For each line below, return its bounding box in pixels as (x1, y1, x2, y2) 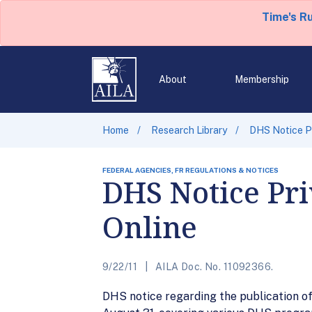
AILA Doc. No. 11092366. (153, 261, 274, 272)
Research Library (151, 125, 227, 136)
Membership (234, 74, 289, 85)
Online (102, 207, 197, 247)
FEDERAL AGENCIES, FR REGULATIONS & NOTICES (102, 166, 279, 174)
